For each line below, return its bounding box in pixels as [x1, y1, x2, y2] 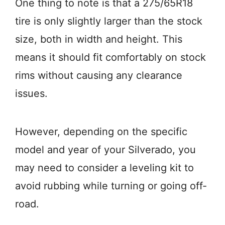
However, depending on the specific [15, 125, 187, 138]
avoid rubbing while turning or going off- [15, 179, 207, 192]
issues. [15, 87, 48, 99]
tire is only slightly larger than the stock [15, 15, 202, 27]
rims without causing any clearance [15, 69, 182, 81]
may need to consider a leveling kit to [15, 161, 194, 174]
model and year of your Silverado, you [15, 143, 196, 156]
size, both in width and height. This [15, 33, 182, 45]
